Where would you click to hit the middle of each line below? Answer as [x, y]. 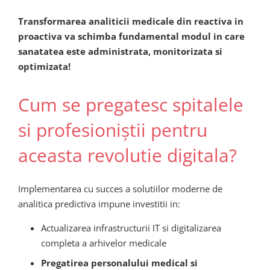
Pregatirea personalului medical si [119, 262]
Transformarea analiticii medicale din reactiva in [131, 21]
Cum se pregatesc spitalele [131, 104]
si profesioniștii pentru [113, 130]
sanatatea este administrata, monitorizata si [120, 51]
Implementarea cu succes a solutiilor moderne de [120, 189]
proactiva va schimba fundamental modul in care [131, 36]
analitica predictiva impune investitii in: [99, 204]
